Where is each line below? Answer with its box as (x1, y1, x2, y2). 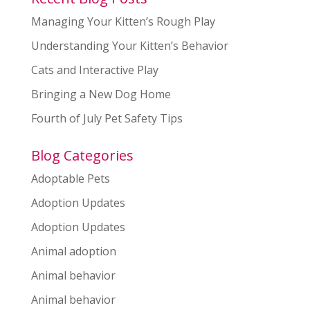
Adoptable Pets (30, 171, 110, 186)
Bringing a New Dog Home (30, 86, 171, 102)
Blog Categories (30, 146, 134, 165)
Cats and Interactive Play (30, 62, 158, 77)
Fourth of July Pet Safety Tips (30, 111, 183, 126)
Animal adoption (30, 244, 116, 259)
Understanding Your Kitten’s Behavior (30, 38, 228, 53)
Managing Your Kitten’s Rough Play (30, 14, 215, 29)
